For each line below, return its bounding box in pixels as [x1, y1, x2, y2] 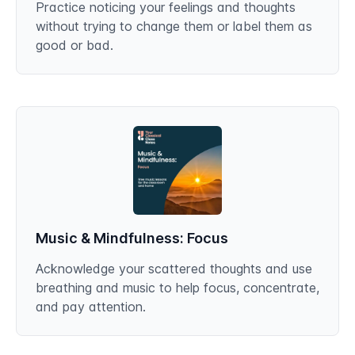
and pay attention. [36, 299, 146, 315]
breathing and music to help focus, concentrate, [36, 280, 319, 296]
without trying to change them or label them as [36, 18, 312, 34]
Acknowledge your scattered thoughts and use [36, 261, 312, 277]
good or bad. [36, 37, 113, 53]
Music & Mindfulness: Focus [36, 230, 228, 246]
